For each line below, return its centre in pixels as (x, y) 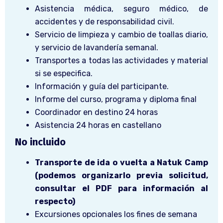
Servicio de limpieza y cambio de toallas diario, (121, 34)
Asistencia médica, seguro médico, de (121, 8)
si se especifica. (64, 73)
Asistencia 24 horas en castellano (98, 125)
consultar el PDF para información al (121, 188)
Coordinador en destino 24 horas (96, 112)
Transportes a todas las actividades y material (121, 60)
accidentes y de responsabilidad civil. (105, 21)
